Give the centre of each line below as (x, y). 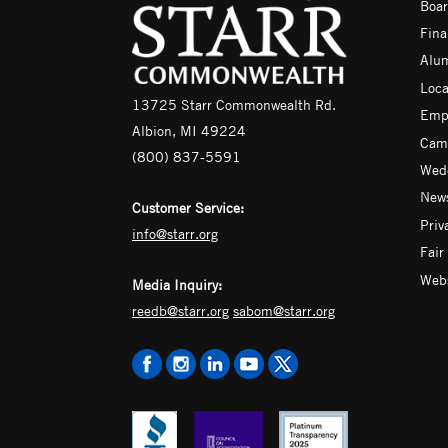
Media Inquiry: (177, 284)
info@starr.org (175, 233)
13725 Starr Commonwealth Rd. (234, 104)
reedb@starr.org (180, 310)
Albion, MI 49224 (189, 130)
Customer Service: (188, 207)
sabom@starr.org (284, 310)
